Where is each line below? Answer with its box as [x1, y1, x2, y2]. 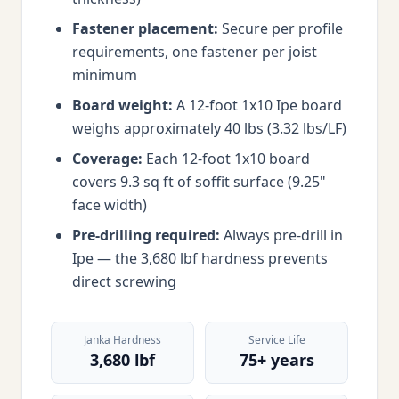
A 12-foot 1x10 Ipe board [173, 95, 342, 115]
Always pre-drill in [220, 225, 343, 245]
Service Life [248, 332, 305, 347]
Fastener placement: [72, 19, 218, 38]
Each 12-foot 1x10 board [142, 149, 310, 168]
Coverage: [72, 149, 142, 168]
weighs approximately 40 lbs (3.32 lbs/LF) [72, 118, 346, 138]
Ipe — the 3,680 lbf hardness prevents [72, 248, 328, 268]
